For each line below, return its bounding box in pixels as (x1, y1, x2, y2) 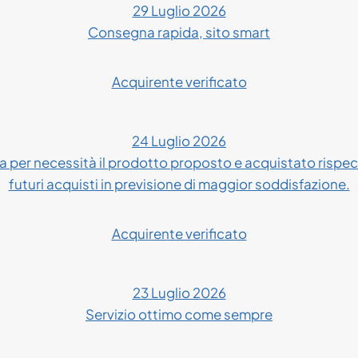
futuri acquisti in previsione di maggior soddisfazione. (8, 174, 350, 193)
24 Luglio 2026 (132, 131, 226, 149)
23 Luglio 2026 (132, 283, 226, 301)
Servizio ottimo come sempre (86, 304, 272, 323)
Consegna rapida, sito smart (88, 22, 270, 41)
